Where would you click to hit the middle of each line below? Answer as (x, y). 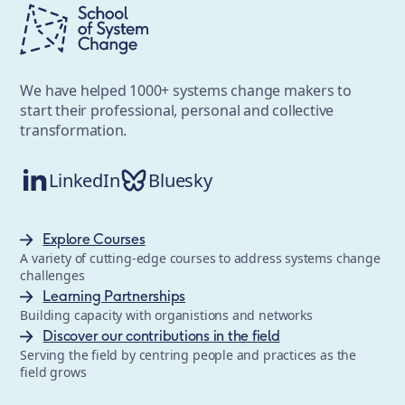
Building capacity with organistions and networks (166, 316)
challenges (52, 276)
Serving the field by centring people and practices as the (188, 355)
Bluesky (180, 180)
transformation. (74, 131)
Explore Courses (94, 238)
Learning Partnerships (114, 295)
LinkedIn (85, 180)
